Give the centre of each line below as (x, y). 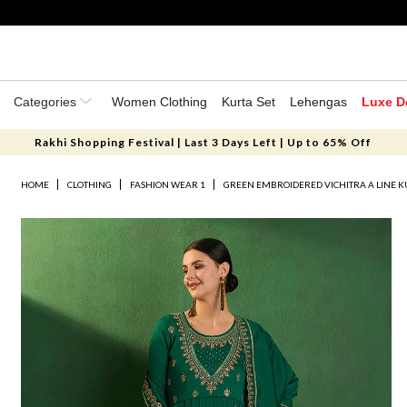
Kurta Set (248, 102)
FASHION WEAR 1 (168, 184)
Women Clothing (159, 102)
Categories (47, 102)
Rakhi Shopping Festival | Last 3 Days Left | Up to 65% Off (203, 142)
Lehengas (318, 102)
